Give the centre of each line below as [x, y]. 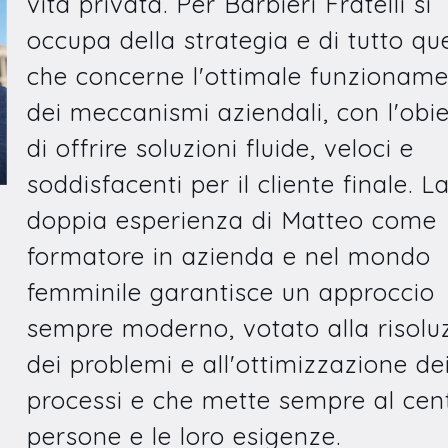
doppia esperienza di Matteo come [231, 220]
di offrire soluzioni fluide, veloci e [220, 148]
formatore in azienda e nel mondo [228, 256]
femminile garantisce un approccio [230, 292]
